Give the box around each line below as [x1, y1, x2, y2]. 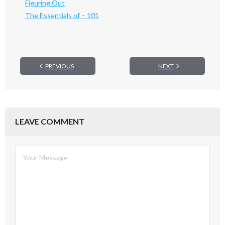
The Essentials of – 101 [25, 11, 99, 20]
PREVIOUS [45, 62, 74, 70]
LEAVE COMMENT [15, 117, 84, 126]
